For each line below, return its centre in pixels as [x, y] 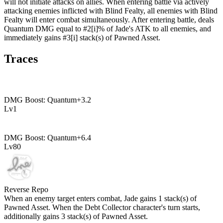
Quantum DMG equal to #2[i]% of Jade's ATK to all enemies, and [108, 28]
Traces [21, 58]
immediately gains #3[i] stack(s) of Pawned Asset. [82, 37]
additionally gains [33, 216]
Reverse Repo [26, 189]
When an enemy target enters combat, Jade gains [81, 198]
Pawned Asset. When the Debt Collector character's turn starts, [102, 207]
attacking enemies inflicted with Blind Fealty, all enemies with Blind [111, 10]
